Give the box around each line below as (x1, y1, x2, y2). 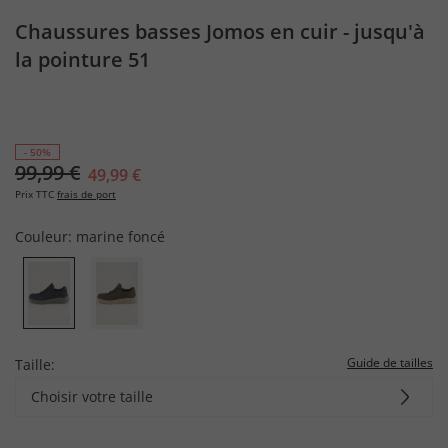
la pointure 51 (15, 46, 150, 73)
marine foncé (76, 227, 165, 246)
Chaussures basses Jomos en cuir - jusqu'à (15, 18, 425, 45)
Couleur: (15, 227, 76, 246)
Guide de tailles (347, 353, 433, 371)
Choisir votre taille (31, 386, 153, 406)
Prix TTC (15, 187, 54, 201)
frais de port (57, 187, 116, 201)
